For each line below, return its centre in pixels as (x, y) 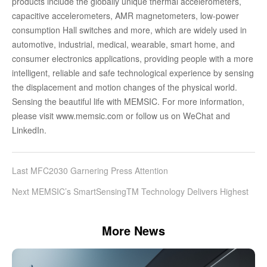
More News (133, 230)
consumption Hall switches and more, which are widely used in (129, 30)
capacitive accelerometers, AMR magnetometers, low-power (125, 15)
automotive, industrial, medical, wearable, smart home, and (123, 44)
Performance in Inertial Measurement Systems (100, 205)
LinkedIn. (29, 130)
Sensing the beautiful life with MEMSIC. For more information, (128, 101)
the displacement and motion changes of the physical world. (125, 87)
